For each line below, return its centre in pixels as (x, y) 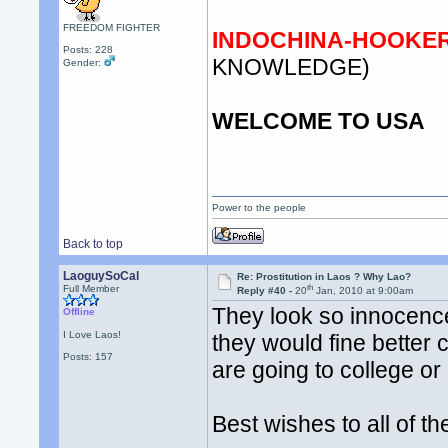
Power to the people (259, 207)
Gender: (84, 62)
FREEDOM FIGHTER (112, 27)
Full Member (91, 288)
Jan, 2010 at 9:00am (363, 291)
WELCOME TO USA (319, 121)
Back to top (93, 244)
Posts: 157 (88, 356)
